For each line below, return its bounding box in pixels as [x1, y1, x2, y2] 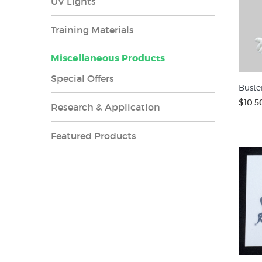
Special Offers [51, 73, 114, 84]
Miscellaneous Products [51, 52, 165, 64]
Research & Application [51, 101, 160, 113]
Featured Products [51, 130, 136, 142]
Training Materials [51, 24, 134, 36]
